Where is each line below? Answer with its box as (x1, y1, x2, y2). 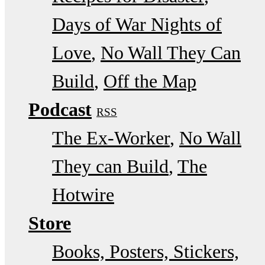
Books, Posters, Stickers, (52, 240, 239, 262)
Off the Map (104, 70, 196, 92)
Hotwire (52, 183, 114, 205)
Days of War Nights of (52, 13, 222, 35)
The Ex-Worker (52, 127, 170, 148)
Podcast (28, 98, 92, 120)
